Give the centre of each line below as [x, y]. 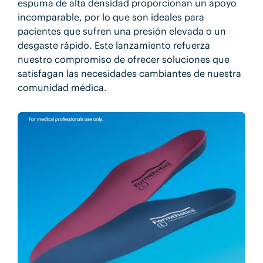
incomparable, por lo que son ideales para [111, 17]
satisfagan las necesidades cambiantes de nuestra [129, 74]
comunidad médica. [62, 88]
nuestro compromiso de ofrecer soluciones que [123, 60]
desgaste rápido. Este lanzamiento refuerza [114, 45]
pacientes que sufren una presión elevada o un [122, 31]
